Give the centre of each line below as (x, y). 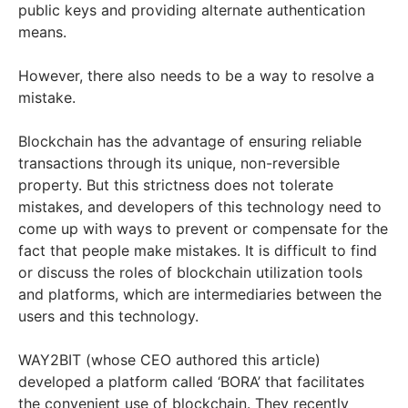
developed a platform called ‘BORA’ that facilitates (191, 382)
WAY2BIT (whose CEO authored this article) (169, 360)
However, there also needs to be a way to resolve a (196, 76)
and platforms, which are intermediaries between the (200, 295)
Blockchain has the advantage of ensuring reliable (190, 142)
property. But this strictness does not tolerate (176, 185)
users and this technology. (108, 316)
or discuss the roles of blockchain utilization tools (190, 273)
